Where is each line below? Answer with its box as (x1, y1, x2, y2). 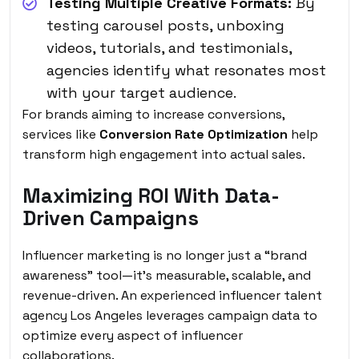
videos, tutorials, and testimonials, (46, 38, 292, 57)
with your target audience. (46, 83, 236, 102)
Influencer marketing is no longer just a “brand (22, 246, 307, 264)
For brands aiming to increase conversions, (22, 105, 284, 123)
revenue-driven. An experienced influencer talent (22, 286, 322, 304)
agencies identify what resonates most (46, 60, 326, 79)
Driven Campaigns (22, 204, 199, 231)
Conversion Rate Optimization (99, 125, 288, 143)
